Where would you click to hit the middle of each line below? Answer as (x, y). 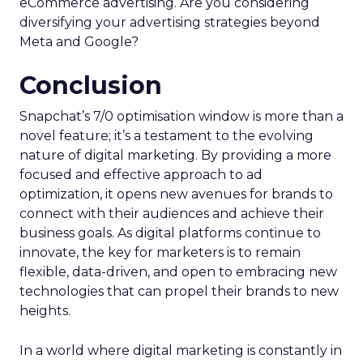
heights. (45, 310)
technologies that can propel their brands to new (179, 291)
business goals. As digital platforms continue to (170, 233)
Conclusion (91, 85)
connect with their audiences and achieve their (172, 213)
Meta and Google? (79, 41)
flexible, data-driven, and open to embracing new (178, 271)
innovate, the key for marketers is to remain (160, 252)
